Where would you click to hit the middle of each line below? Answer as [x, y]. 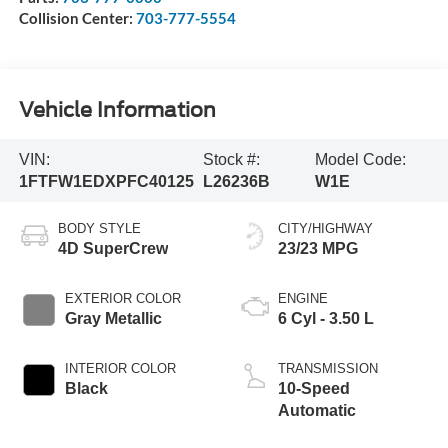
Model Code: [361, 159]
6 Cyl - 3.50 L [326, 319]
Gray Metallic [113, 319]
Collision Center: [77, 18]
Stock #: [231, 159]
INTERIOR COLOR [120, 369]
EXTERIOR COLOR [122, 299]
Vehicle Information [117, 109]
